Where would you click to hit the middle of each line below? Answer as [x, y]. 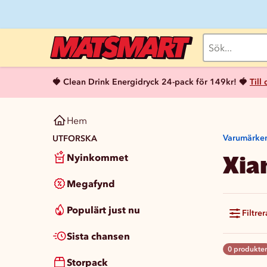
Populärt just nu [103, 210]
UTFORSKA [75, 139]
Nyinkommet [97, 157]
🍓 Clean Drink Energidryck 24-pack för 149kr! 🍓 [150, 82]
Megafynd [91, 184]
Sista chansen [98, 236]
